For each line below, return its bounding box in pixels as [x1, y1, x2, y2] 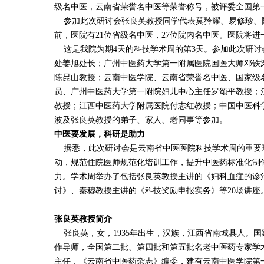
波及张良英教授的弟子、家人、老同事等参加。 [54, 115, 227, 124]
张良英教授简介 [54, 214, 112, 223]
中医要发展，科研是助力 [54, 130, 145, 138]
